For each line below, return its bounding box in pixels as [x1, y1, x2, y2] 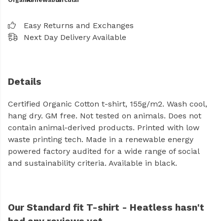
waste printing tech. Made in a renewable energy [8, 135, 193, 145]
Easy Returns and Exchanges [24, 21, 134, 30]
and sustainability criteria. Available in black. [8, 158, 177, 168]
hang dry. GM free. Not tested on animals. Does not [8, 111, 201, 121]
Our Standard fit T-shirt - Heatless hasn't [8, 202, 204, 214]
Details [8, 76, 41, 87]
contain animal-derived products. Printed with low [8, 123, 199, 133]
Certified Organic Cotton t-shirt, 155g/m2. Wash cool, [8, 99, 207, 109]
